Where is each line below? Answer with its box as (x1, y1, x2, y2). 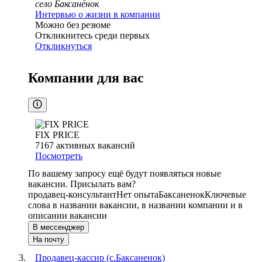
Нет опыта (116, 189, 158, 200)
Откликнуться (35, 41, 92, 51)
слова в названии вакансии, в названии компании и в (28, 200, 243, 211)
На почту (33, 235, 64, 244)
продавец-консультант (28, 189, 116, 200)
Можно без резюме (35, 20, 111, 30)
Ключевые (205, 189, 246, 200)
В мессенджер (33, 223, 84, 232)
